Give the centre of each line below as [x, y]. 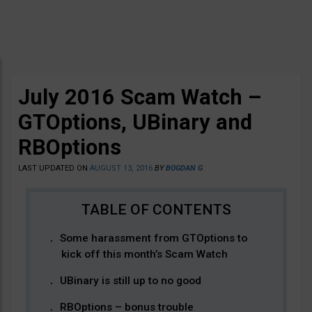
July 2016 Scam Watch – [140, 97]
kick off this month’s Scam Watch [144, 254]
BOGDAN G [184, 168]
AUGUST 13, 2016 [121, 168]
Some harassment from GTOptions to [153, 238]
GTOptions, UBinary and [135, 122]
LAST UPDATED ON [54, 168]
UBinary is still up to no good [130, 281]
